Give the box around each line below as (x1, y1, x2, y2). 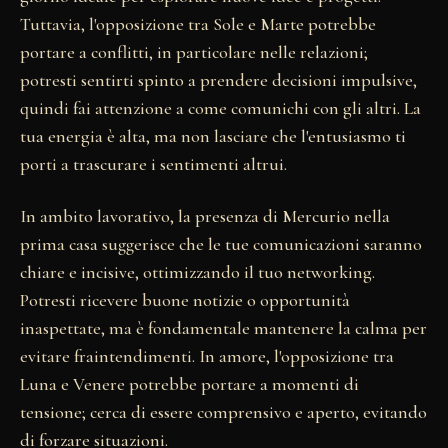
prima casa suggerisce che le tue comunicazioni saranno (20, 233, 422, 256)
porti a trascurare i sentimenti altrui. (20, 153, 287, 176)
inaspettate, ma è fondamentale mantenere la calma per (20, 317, 427, 340)
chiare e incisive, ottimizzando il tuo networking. (20, 261, 375, 284)
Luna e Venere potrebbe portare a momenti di (20, 373, 359, 396)
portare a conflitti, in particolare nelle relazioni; (20, 41, 368, 64)
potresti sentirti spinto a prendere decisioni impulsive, (20, 69, 417, 92)
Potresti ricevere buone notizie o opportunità (20, 289, 350, 312)
